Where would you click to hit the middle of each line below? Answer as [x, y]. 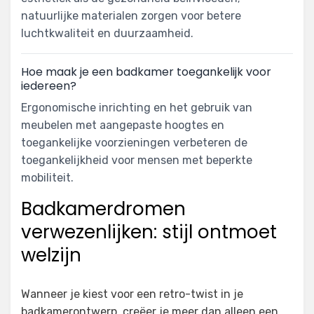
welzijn [51, 255]
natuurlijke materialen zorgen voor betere [131, 16]
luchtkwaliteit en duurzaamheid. [107, 34]
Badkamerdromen [103, 209]
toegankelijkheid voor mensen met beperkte [137, 161]
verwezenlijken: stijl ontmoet [149, 232]
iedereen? [49, 86]
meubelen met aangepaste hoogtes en [123, 125]
